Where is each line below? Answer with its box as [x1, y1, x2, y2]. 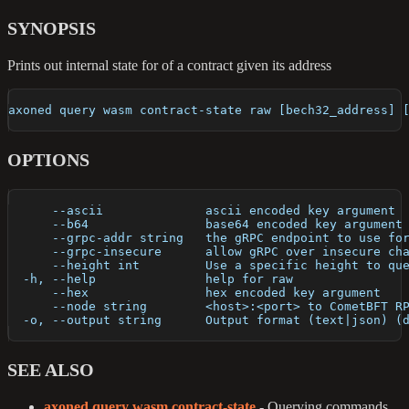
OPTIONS [7, 150, 89, 171]
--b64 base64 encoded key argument [8, 217, 403, 232]
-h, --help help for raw [8, 272, 293, 287]
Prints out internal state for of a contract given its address [7, 58, 331, 74]
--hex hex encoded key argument [8, 286, 381, 300]
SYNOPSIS [7, 18, 96, 39]
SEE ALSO [7, 360, 94, 381]
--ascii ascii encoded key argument [8, 204, 395, 218]
